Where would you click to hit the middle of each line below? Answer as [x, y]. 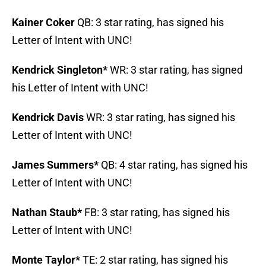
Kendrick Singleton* [61, 70]
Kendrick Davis [48, 118]
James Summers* [55, 165]
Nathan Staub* [47, 213]
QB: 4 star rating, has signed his [173, 165]
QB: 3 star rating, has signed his [149, 23]
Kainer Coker [43, 23]
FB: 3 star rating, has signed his [156, 213]
